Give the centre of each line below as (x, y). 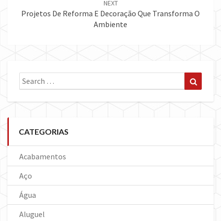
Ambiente (110, 24)
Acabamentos (43, 156)
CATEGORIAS (44, 131)
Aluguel (32, 214)
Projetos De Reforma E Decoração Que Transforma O (110, 13)
